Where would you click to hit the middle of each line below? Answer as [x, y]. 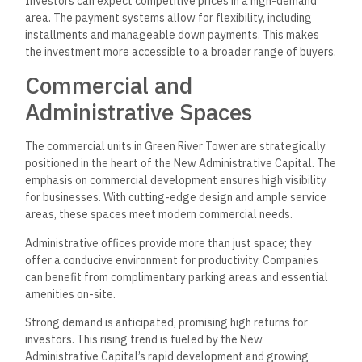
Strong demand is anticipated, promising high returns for [167, 322]
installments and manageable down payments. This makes [173, 34]
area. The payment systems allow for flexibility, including [169, 17]
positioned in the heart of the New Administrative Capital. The [181, 164]
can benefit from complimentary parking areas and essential [177, 277]
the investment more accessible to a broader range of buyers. [181, 51]
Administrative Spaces [139, 112]
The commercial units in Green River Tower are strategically [176, 147]
